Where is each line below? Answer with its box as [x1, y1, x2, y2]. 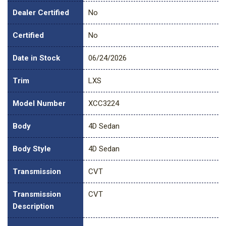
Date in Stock [13, 53, 60, 63]
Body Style [13, 144, 51, 154]
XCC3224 [88, 99, 119, 108]
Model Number [13, 99, 66, 108]
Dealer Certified [13, 8, 69, 18]
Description [13, 202, 54, 211]
